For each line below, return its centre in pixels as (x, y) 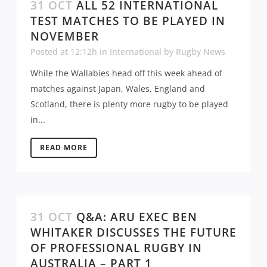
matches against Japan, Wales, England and (118, 88)
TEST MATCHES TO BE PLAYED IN (128, 21)
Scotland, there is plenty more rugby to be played (129, 104)
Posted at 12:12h (64, 51)
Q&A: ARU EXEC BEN (137, 217)
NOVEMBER (65, 36)
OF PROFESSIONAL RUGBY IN (116, 248)
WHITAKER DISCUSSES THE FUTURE (133, 232)
